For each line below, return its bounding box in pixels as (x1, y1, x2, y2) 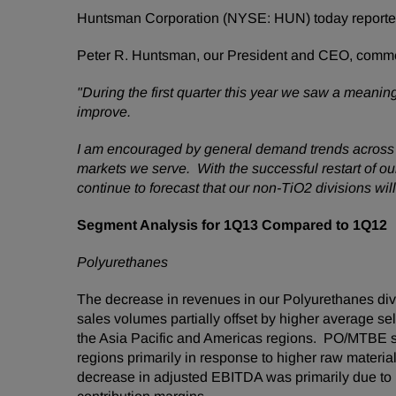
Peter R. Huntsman (77, 48, 196, 63)
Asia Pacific (99, 331, 173, 346)
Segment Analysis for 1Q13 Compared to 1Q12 (77, 217, 387, 232)
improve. (77, 104, 134, 119)
